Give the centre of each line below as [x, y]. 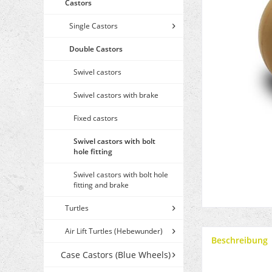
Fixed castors [96, 118]
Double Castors [96, 49]
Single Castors [93, 26]
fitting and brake [101, 185]
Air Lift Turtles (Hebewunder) [114, 231]
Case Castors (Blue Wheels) [116, 255]
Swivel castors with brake [116, 95]
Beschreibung [240, 240]
